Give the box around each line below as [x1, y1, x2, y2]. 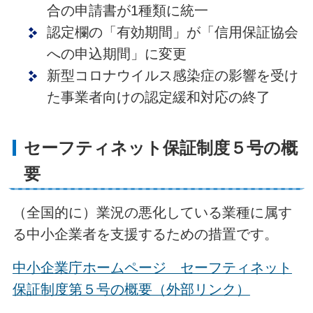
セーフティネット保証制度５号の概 [24, 138, 298, 157]
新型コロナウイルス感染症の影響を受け [46, 68, 298, 84]
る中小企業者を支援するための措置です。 [12, 226, 278, 242]
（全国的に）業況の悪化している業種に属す [12, 204, 292, 220]
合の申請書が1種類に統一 [46, 3, 208, 19]
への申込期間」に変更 [46, 46, 187, 62]
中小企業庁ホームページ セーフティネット [12, 259, 292, 275]
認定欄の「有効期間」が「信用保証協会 [46, 24, 298, 41]
